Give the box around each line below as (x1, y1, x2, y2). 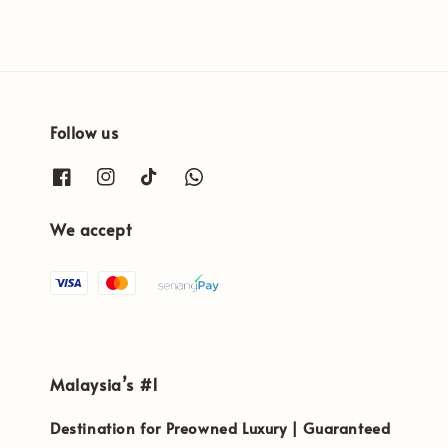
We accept (50, 217, 132, 240)
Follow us (50, 121, 119, 144)
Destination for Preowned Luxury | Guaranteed (50, 417, 391, 438)
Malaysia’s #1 (50, 373, 159, 395)
